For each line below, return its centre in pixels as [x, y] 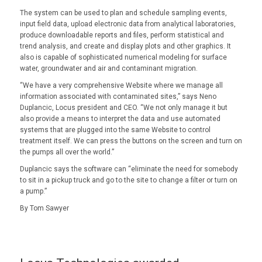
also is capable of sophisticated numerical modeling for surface [123, 57]
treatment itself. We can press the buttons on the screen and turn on [131, 141]
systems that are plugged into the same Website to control [115, 130]
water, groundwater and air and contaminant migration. [108, 68]
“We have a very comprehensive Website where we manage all [121, 86]
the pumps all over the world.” [67, 152]
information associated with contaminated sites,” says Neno [118, 97]
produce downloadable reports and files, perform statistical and [122, 35]
